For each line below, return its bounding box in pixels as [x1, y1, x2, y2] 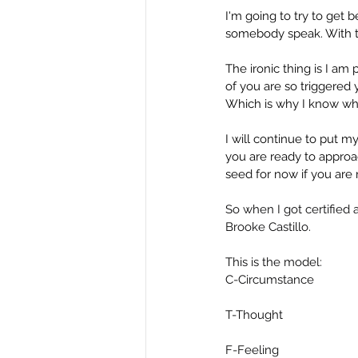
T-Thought [225, 308, 283, 322]
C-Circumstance [225, 272, 314, 287]
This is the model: [225, 255, 322, 269]
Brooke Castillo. [225, 220, 311, 234]
